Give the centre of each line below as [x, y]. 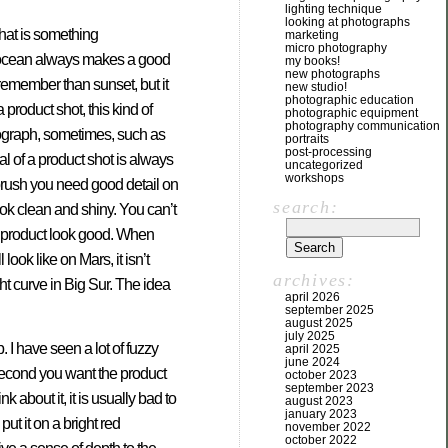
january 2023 [321, 414]
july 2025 [310, 336]
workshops [314, 178]
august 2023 [319, 401]
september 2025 [329, 310]
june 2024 [312, 362]
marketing [312, 35]
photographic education [349, 100]
